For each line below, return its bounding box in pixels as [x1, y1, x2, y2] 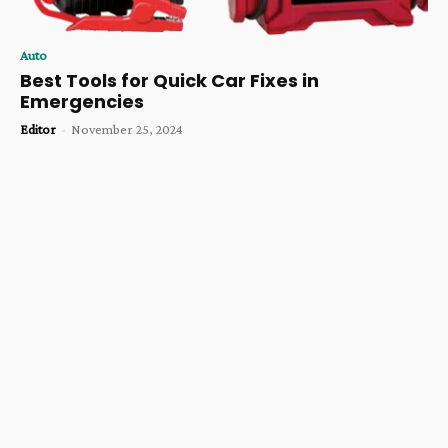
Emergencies [20, 89, 144, 115]
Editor [20, 121, 56, 138]
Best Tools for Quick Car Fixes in [20, 68, 319, 94]
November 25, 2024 [71, 121, 183, 138]
